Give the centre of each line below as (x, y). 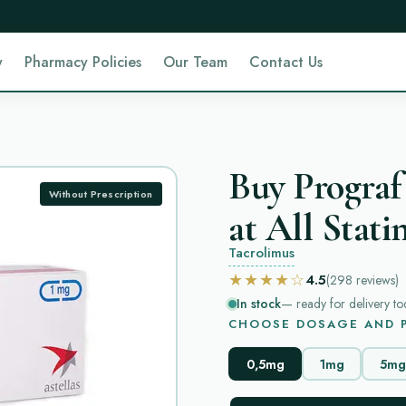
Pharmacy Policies (83, 62)
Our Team (196, 62)
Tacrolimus (261, 253)
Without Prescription (101, 193)
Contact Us (286, 62)
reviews (376, 280)
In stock (259, 304)
